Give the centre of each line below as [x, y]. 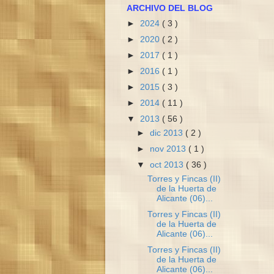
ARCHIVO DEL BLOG [170, 8]
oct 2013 [168, 165]
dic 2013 [168, 133]
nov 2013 [169, 149]
